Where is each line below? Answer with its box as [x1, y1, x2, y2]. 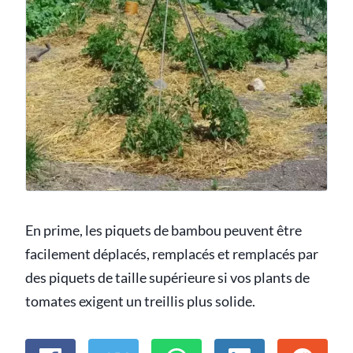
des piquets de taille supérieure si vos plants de [25, 269, 310, 287]
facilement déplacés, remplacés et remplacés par [25, 246, 318, 263]
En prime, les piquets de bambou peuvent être [25, 222, 302, 240]
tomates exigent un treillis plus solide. [25, 293, 255, 310]
